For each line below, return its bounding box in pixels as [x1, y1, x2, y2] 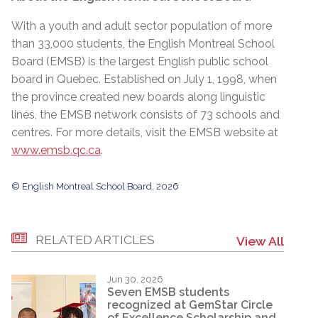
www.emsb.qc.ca [11, 143, 101, 158]
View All [236, 234, 284, 249]
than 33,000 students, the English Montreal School [11, 37, 275, 51]
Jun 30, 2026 [107, 274, 163, 285]
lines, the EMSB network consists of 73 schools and [11, 108, 280, 122]
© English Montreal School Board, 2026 [11, 181, 179, 192]
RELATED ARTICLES [35, 232, 155, 248]
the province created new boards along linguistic [11, 90, 265, 104]
